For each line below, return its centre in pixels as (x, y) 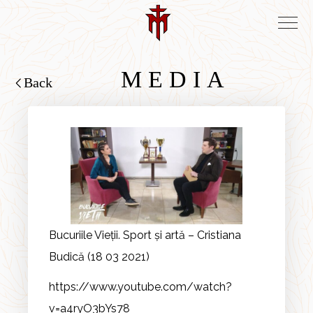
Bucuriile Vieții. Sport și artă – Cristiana (145, 235)
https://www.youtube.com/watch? (140, 286)
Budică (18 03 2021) (99, 256)
